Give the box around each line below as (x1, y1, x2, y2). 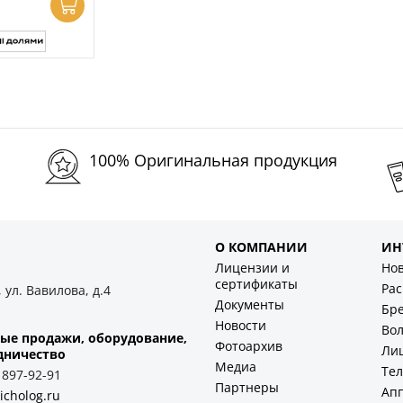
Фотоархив (215, 337, 282, 355)
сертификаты (215, 275, 298, 293)
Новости (215, 317, 266, 335)
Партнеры (215, 379, 279, 397)
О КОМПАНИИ (215, 238, 308, 256)
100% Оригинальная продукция (89, 149, 337, 172)
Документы (215, 296, 284, 314)
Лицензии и (215, 259, 290, 277)
